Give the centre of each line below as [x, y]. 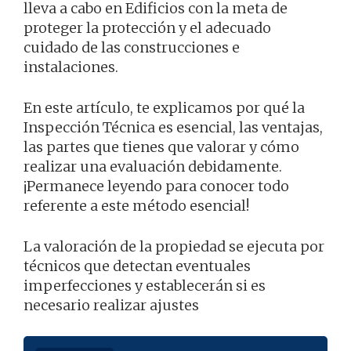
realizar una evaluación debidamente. [153, 166]
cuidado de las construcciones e [132, 47]
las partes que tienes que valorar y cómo [161, 147]
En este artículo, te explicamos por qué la [164, 107]
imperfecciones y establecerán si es [145, 285]
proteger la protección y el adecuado [147, 27]
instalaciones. [71, 67]
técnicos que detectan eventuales [137, 266]
